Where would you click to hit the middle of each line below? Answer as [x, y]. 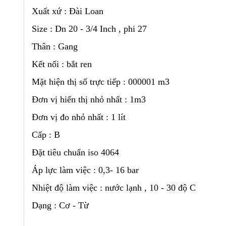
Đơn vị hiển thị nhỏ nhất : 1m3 [89, 100]
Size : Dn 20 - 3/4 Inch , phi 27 [89, 29]
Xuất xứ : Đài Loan [68, 11]
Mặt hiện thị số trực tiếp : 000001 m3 [101, 82]
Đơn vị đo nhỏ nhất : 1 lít [79, 117]
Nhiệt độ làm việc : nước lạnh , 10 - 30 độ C [114, 188]
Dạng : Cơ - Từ [60, 206]
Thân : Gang [55, 47]
